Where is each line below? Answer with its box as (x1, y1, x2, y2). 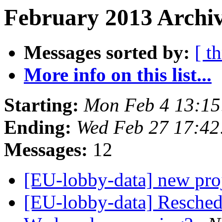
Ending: (4, 116, 71, 138)
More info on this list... (24, 64, 212, 86)
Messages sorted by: (24, 42, 190, 63)
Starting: (4, 94, 79, 116)
